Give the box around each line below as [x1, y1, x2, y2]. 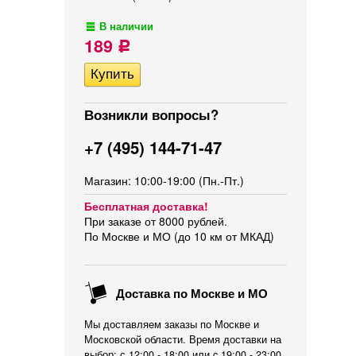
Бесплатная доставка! [84, 198, 208, 214]
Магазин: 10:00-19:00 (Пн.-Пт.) [84, 172, 244, 188]
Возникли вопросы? [84, 105, 219, 124]
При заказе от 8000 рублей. [84, 213, 227, 229]
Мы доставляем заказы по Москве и [84, 317, 259, 331]
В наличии [99, 19, 154, 33]
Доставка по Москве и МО [113, 284, 268, 302]
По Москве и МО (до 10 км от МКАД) [84, 228, 274, 244]
